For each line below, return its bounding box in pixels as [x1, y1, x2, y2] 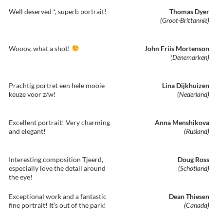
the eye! [9, 173, 33, 181]
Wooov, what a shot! [9, 44, 72, 53]
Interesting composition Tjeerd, [9, 155, 103, 163]
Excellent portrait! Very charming [9, 118, 110, 127]
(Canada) [184, 201, 209, 209]
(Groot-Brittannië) [160, 16, 209, 24]
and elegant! [9, 127, 46, 135]
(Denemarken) [170, 53, 209, 61]
